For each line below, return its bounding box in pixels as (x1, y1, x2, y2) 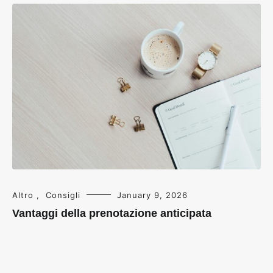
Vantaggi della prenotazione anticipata (12, 207, 211, 219)
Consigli (46, 190, 80, 200)
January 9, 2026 (117, 190, 188, 200)
